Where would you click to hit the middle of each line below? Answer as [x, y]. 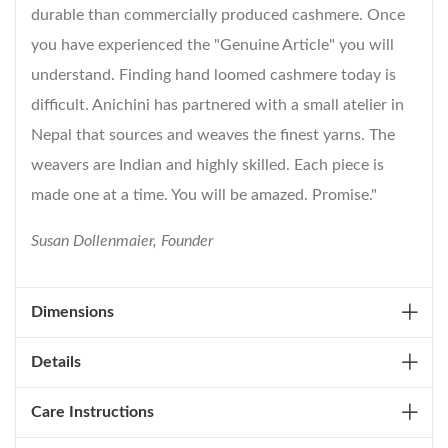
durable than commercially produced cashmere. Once [218, 15]
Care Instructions [92, 412]
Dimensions [72, 312]
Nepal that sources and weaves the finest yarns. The [213, 135]
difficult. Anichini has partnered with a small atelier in [217, 105]
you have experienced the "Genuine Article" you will [212, 45]
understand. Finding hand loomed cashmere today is [213, 75]
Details [56, 362]
